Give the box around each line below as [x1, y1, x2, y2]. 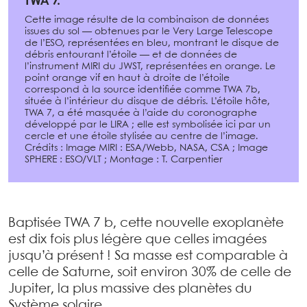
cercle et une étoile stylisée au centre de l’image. [25, 132, 258, 142]
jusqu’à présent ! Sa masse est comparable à [8, 250, 288, 263]
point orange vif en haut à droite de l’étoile [25, 73, 230, 84]
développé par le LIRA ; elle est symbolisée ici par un [25, 120, 271, 130]
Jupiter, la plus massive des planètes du [8, 283, 252, 296]
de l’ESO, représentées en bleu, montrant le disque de [25, 38, 279, 49]
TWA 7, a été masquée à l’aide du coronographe [25, 108, 257, 119]
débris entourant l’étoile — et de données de [25, 50, 237, 60]
